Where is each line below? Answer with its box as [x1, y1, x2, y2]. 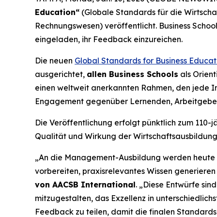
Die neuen [35, 56, 75, 66]
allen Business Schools [87, 69, 178, 79]
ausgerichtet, [35, 69, 87, 79]
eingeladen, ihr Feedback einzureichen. [35, 34, 183, 45]
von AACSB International [35, 180, 136, 190]
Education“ [35, 7, 79, 17]
